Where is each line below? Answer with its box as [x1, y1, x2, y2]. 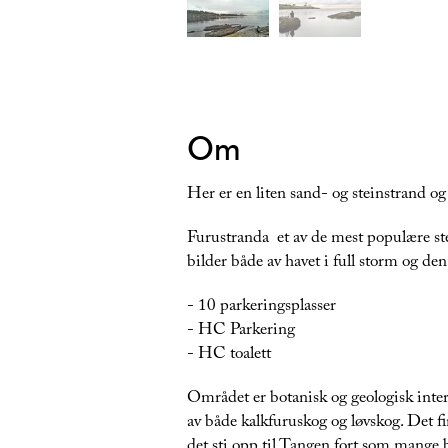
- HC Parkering [187, 317, 295, 347]
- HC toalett [187, 341, 271, 371]
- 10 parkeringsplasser [187, 293, 340, 323]
